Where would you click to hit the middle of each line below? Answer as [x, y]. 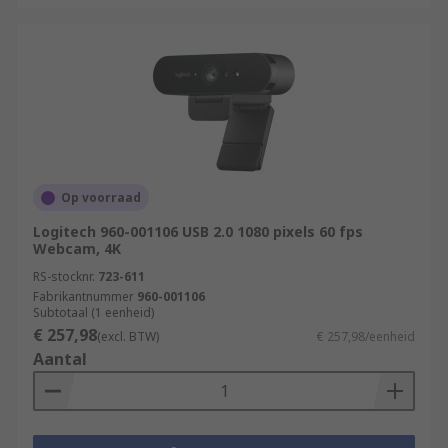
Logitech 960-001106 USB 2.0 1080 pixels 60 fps [198, 231]
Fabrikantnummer [83, 296]
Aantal [60, 359]
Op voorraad [101, 197]
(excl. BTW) [128, 336]
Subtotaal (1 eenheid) [93, 312]
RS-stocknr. [64, 276]
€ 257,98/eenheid [366, 336]
